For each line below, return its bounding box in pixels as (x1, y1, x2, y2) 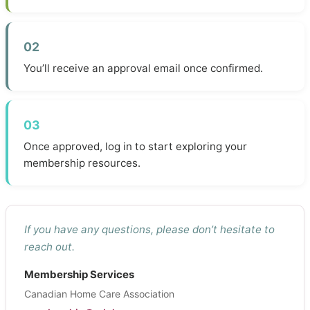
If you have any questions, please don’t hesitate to (24, 223, 275, 236)
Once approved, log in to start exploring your (24, 140, 247, 153)
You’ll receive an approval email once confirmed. (24, 62, 263, 75)
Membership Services (24, 268, 134, 281)
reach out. (24, 240, 75, 253)
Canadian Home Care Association (24, 288, 174, 300)
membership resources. (24, 156, 140, 170)
